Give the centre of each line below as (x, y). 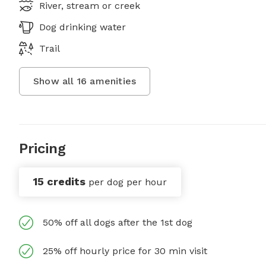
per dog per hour (128, 182)
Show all (55, 81)
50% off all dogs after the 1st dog (118, 223)
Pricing (42, 149)
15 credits (59, 182)
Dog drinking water (83, 27)
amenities (112, 81)
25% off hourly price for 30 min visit (125, 251)
